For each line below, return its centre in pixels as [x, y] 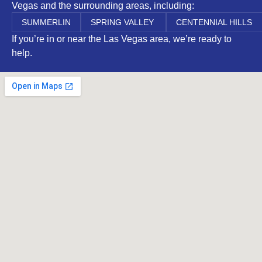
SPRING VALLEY [123, 23]
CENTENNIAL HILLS [215, 23]
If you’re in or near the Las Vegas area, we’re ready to [122, 39]
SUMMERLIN [46, 23]
